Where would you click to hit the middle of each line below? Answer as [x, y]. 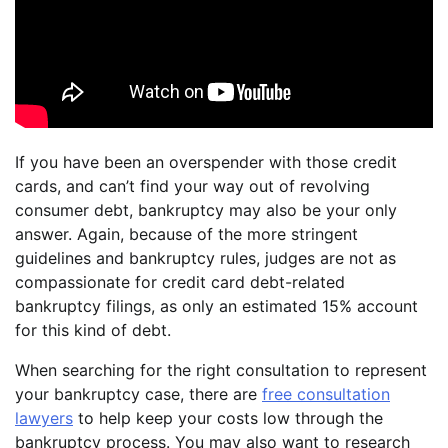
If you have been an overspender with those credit [206, 162]
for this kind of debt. [93, 330]
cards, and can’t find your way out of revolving [192, 186]
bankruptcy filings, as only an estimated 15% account [216, 306]
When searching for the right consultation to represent [221, 370]
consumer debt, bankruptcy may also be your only [206, 210]
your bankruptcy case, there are [138, 394]
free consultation [326, 394]
